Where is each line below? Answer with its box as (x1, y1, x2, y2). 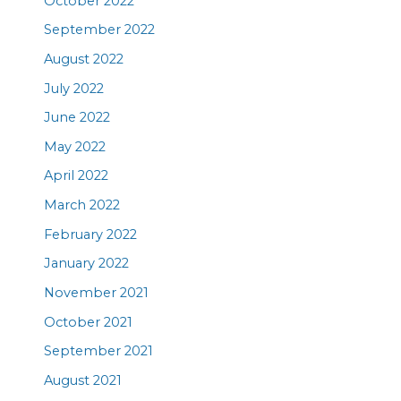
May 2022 (44, 138, 107, 155)
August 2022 (44, 50, 124, 67)
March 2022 (44, 197, 121, 214)
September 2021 (44, 343, 154, 360)
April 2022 (44, 167, 109, 184)
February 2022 (44, 226, 138, 243)
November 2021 (44, 285, 149, 302)
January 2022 (44, 255, 130, 272)
